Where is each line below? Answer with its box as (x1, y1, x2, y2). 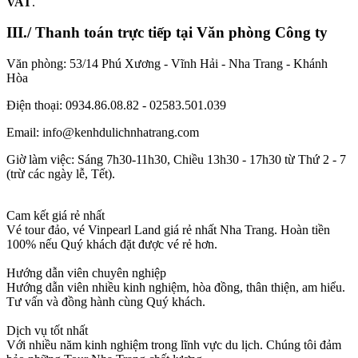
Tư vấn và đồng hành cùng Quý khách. (6, 295, 205, 308)
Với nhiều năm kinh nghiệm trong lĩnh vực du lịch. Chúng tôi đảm (6, 338, 341, 352)
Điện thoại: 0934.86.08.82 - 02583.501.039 (6, 98, 226, 112)
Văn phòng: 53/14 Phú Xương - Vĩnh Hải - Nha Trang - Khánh (6, 57, 328, 70)
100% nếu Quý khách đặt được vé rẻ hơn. (6, 237, 217, 251)
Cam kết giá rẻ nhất (6, 209, 105, 222)
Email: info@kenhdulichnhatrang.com (6, 125, 199, 139)
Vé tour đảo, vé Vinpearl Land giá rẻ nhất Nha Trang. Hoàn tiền (6, 223, 330, 237)
